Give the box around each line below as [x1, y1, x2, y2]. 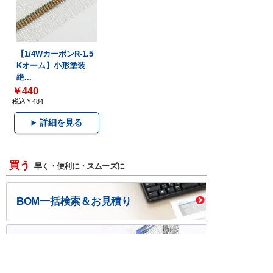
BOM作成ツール [16, 238, 91, 250]
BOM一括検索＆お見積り [16, 196, 132, 208]
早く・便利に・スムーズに [34, 161, 125, 171]
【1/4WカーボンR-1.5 [16, 49, 93, 58]
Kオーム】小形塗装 [16, 60, 85, 70]
